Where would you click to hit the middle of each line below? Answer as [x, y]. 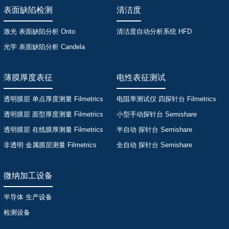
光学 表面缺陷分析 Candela [44, 47]
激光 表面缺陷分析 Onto [39, 31]
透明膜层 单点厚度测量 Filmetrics [53, 99]
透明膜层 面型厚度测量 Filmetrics [53, 114]
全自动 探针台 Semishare [155, 145]
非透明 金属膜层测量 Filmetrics [50, 145]
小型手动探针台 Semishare [157, 114]
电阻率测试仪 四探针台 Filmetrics [167, 99]
